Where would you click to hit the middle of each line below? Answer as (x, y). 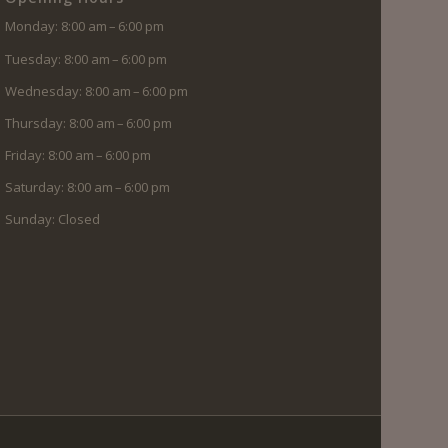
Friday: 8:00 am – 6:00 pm (78, 154)
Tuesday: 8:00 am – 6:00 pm (86, 58)
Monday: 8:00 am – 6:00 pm (85, 26)
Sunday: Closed (53, 218)
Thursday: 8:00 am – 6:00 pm (89, 122)
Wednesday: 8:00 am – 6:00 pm (97, 90)
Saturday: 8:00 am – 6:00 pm (88, 186)
